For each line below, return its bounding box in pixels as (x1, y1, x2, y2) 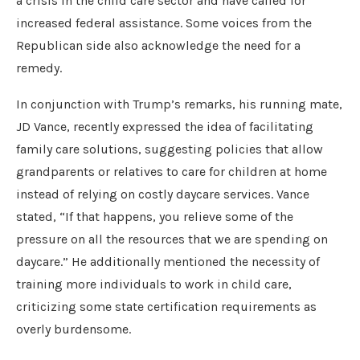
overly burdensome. (16, 321, 131, 337)
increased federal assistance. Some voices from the (16, 15, 312, 31)
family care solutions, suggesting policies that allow (16, 141, 323, 157)
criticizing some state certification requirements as (16, 299, 317, 314)
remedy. (16, 60, 62, 76)
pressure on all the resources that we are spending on (16, 231, 328, 247)
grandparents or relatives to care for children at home (16, 164, 327, 179)
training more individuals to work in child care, (16, 276, 292, 292)
